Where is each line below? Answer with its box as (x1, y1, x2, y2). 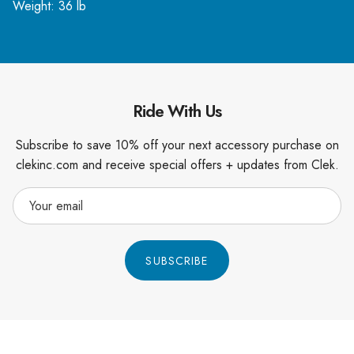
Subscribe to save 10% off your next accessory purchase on (15, 135, 339, 154)
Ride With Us (132, 98, 222, 123)
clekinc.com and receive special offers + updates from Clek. (15, 155, 339, 174)
